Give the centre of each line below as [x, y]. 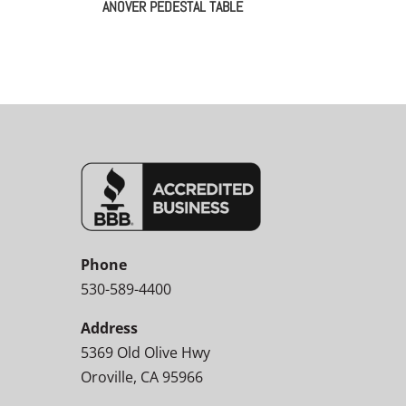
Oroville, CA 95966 [142, 377]
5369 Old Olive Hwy [146, 352]
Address [110, 328]
